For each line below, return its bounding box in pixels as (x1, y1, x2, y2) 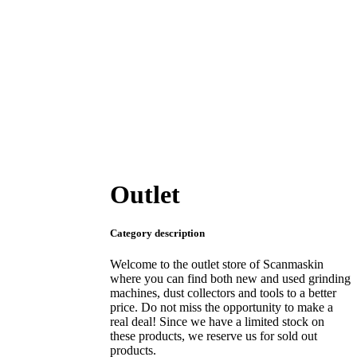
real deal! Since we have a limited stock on (110, 315, 324, 329)
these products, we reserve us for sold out (110, 329, 317, 343)
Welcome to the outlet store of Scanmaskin (110, 257, 324, 272)
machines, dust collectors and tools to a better (110, 286, 336, 300)
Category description (110, 226, 205, 239)
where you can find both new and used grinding (110, 272, 351, 286)
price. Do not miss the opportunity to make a (110, 300, 333, 315)
